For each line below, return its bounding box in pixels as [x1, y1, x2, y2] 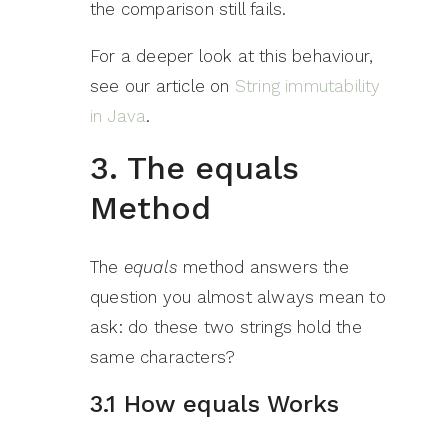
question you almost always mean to [90, 287, 386, 308]
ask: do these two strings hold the [90, 317, 362, 338]
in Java [90, 106, 147, 127]
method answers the [178, 257, 349, 278]
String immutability [234, 76, 381, 97]
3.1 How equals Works [90, 390, 339, 419]
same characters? [90, 347, 236, 368]
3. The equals [90, 149, 299, 188]
